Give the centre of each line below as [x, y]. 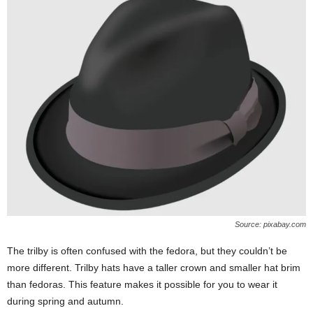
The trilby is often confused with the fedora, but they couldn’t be [147, 250]
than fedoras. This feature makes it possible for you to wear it [142, 284]
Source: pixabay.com [270, 224]
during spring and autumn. [65, 301]
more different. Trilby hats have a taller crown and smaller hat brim [154, 267]
